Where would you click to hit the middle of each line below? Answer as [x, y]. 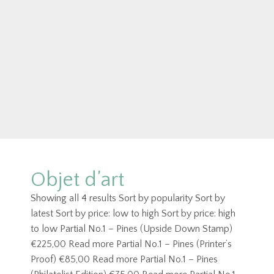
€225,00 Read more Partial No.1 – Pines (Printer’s [131, 244]
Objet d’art [77, 180]
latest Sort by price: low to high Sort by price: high [133, 214]
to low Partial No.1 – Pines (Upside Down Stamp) [131, 229]
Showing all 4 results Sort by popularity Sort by [128, 198]
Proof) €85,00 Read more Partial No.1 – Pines [124, 260]
